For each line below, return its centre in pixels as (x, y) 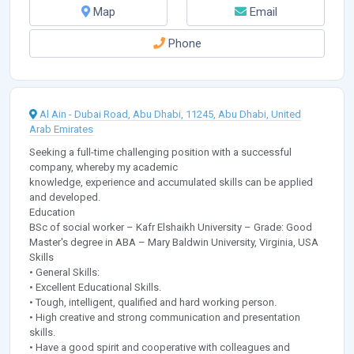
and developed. (65, 197)
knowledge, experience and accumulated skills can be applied (171, 182)
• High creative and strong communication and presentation (165, 317)
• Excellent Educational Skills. (95, 287)
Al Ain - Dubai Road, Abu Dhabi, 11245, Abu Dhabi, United (170, 114)
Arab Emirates (61, 129)
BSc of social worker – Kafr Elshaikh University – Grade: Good (171, 227)
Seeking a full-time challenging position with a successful (160, 152)
